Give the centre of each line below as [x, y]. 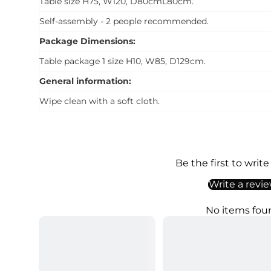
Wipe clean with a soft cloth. [100, 101]
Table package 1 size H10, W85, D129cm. [122, 61]
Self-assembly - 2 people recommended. [124, 21]
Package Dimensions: [87, 41]
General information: [85, 81]
